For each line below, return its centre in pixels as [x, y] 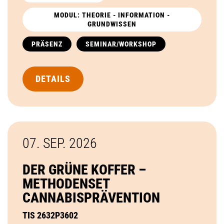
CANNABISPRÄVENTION [91, 197]
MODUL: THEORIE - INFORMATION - [112, 15]
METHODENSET [66, 183]
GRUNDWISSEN [112, 24]
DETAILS [53, 78]
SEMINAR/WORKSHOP [121, 44]
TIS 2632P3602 [50, 215]
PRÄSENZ [47, 44]
